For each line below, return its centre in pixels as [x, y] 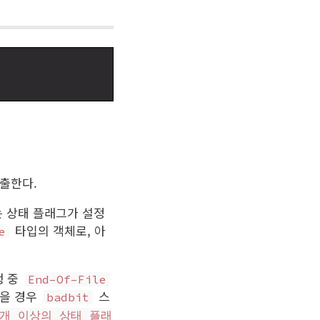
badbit [68, 297]
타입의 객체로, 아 [59, 230]
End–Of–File [67, 279]
